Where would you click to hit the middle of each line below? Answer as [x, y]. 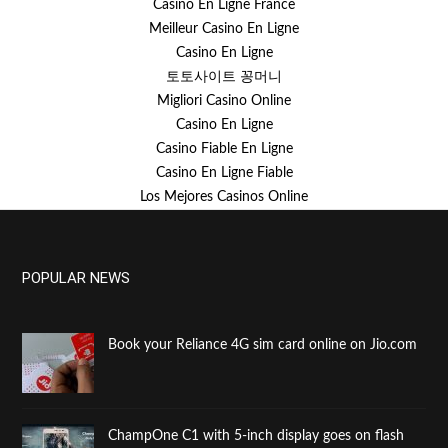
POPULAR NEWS [76, 278]
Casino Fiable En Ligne [224, 149]
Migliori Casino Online [224, 101]
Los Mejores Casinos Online [224, 197]
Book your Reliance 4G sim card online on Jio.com [262, 345]
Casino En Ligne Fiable [224, 173]
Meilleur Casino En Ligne [224, 29]
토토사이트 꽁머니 [224, 77]
